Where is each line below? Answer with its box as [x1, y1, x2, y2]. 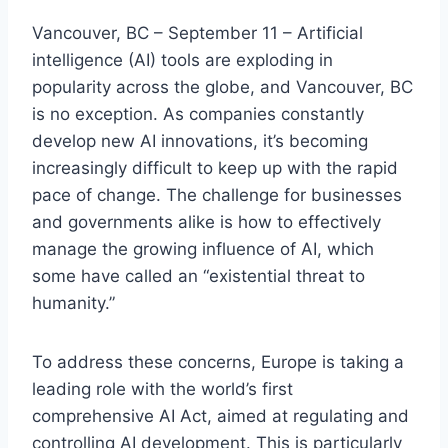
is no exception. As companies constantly [32, 104, 364, 125]
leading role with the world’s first [32, 379, 293, 400]
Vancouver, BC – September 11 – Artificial [32, 23, 363, 44]
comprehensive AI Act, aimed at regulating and [32, 406, 409, 427]
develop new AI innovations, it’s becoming [32, 131, 368, 152]
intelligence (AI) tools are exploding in [32, 50, 333, 71]
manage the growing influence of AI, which [32, 239, 374, 260]
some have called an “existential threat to [32, 266, 365, 287]
